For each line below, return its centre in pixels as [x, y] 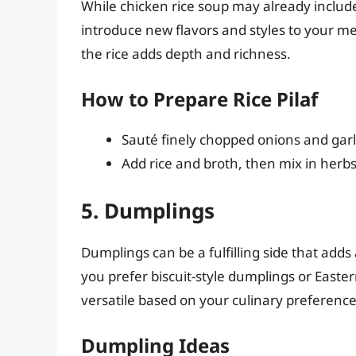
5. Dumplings [148, 210]
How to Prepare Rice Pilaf [199, 99]
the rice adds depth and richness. [186, 53]
